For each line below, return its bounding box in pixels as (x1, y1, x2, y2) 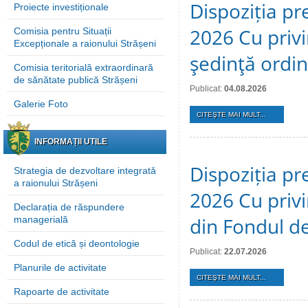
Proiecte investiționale (14, 1, 109, 12)
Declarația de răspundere (14, 201, 124, 212)
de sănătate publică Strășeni (14, 74, 137, 85)
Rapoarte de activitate (14, 286, 109, 297)
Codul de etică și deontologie (14, 238, 140, 249)
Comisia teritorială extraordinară (14, 62, 153, 73)
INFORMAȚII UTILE (34, 137, 107, 146)
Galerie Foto (14, 98, 68, 109)
